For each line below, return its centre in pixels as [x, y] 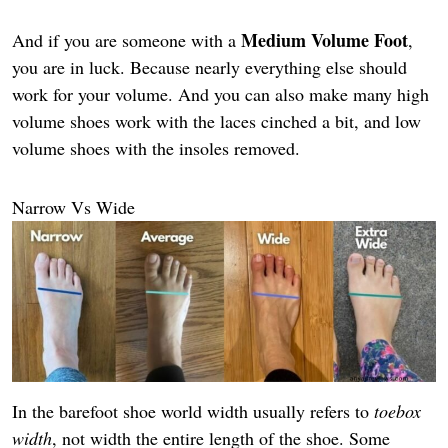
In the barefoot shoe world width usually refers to [193, 410]
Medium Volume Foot [324, 40]
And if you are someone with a [126, 40]
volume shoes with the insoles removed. [156, 148]
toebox [397, 410]
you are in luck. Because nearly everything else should [209, 67]
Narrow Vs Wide [73, 206]
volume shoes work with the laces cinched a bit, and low [216, 121]
